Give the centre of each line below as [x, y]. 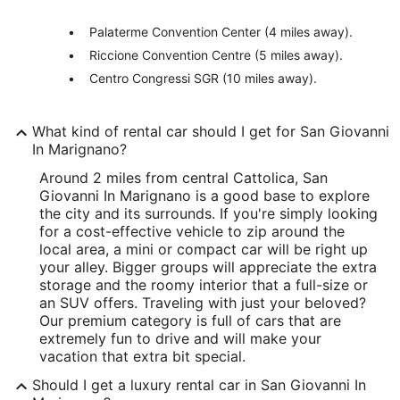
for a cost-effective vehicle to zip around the [192, 231]
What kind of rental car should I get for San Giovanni [211, 131]
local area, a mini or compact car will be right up [204, 249]
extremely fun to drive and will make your [180, 338]
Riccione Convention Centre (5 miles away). [216, 55]
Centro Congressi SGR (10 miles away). [203, 78]
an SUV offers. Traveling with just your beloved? [203, 303]
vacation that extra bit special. [142, 356]
